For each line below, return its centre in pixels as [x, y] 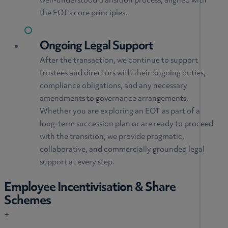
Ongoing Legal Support [96, 46]
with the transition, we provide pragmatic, [112, 137]
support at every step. [77, 162]
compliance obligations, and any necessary [113, 86]
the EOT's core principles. [83, 14]
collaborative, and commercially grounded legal [122, 150]
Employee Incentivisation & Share [90, 188]
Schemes [27, 202]
